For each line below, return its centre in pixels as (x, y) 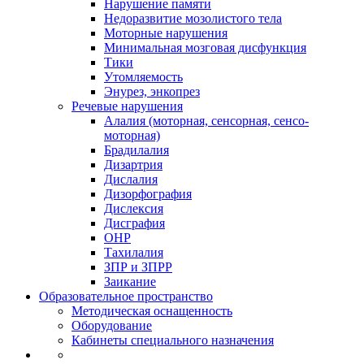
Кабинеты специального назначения (173, 340)
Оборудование (112, 325)
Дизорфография (148, 194)
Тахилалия (134, 252)
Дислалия (131, 179)
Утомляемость (143, 77)
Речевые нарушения (127, 106)
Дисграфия (134, 223)
